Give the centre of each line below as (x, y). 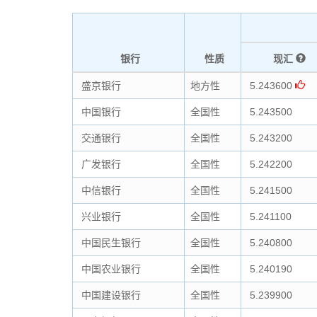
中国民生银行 (110, 243)
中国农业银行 (110, 269)
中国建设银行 (110, 295)
